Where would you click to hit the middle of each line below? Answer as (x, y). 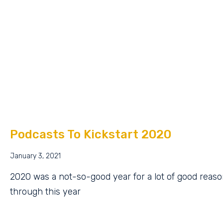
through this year (45, 192)
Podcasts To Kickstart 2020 (91, 135)
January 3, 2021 (35, 156)
